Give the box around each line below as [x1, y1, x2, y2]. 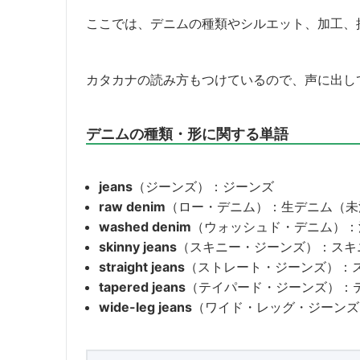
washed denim [99, 218, 191, 235]
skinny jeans [99, 238, 177, 255]
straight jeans [99, 258, 185, 275]
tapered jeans [99, 278, 186, 295]
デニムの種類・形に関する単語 [86, 124, 288, 142]
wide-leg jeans [99, 298, 192, 315]
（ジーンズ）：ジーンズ [133, 178, 274, 194]
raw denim [99, 198, 166, 215]
